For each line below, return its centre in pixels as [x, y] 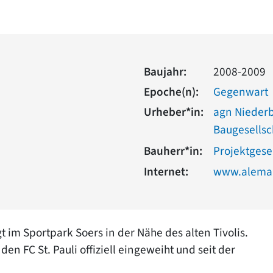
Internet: [166, 172]
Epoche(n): [171, 92]
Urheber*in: [174, 112]
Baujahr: [165, 72]
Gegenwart [241, 92]
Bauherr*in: [173, 151]
